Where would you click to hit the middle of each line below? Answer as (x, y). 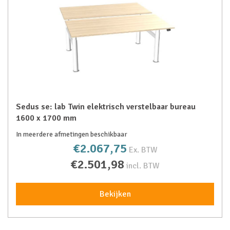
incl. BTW (143, 166)
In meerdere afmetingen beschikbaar (72, 134)
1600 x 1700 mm (46, 118)
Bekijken (115, 194)
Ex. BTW (143, 150)
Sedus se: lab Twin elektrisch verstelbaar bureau (106, 107)
